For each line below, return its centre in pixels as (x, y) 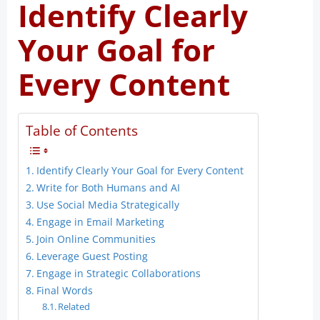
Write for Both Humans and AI (108, 188)
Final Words (64, 291)
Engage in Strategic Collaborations (118, 274)
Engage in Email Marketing (100, 222)
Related (74, 307)
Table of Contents (82, 131)
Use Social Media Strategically (107, 205)
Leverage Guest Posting (92, 256)
